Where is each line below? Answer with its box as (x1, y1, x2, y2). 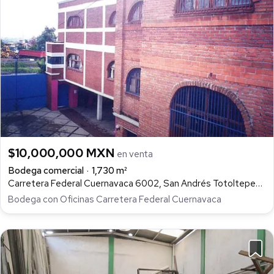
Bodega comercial (8, 164, 84, 177)
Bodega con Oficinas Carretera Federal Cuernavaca (8, 193, 221, 206)
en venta (117, 147, 153, 160)
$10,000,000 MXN (8, 144, 117, 161)
